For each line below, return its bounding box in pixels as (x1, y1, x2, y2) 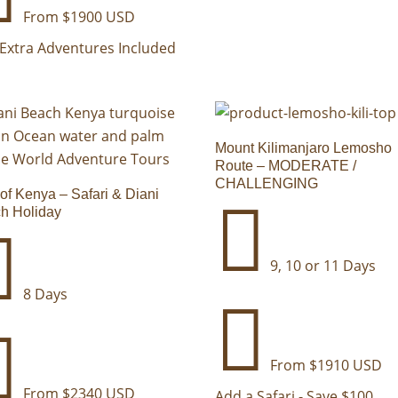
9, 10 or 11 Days (267, 256, 377, 276)
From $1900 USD (20, 6, 136, 27)
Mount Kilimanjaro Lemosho (215, 140, 393, 156)
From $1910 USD (267, 355, 383, 376)
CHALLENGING (215, 176, 319, 192)
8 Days (20, 284, 68, 305)
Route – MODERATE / (215, 158, 357, 174)
